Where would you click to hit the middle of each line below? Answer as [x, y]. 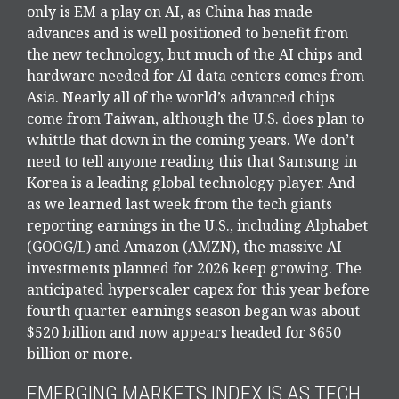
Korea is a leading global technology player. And [191, 183]
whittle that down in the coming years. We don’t [191, 140]
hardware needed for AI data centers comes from [195, 76]
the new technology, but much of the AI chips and [195, 55]
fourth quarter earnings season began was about [193, 311]
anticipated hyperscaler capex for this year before [198, 290]
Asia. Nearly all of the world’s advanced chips [181, 98]
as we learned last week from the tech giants [179, 204]
